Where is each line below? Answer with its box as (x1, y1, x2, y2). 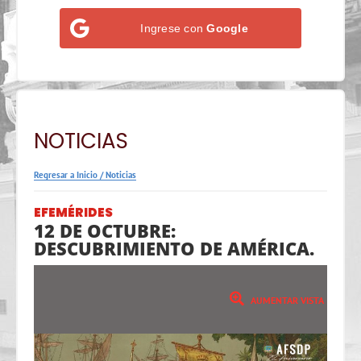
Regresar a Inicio (34, 169, 98, 181)
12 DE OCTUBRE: (34, 218, 176, 243)
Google (206, 21, 248, 35)
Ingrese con (140, 21, 207, 35)
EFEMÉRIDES (34, 204, 113, 222)
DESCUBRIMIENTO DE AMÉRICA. (34, 236, 314, 261)
